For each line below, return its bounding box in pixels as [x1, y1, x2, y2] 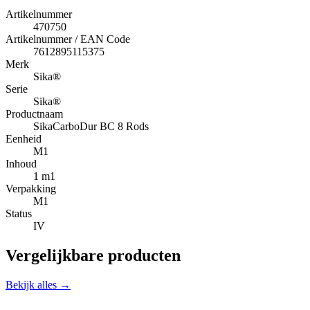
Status [6, 207, 32, 219]
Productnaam [6, 107, 63, 120]
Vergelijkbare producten [6, 246, 181, 264]
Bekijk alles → [6, 278, 71, 291]
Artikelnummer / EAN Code [6, 33, 130, 45]
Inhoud [6, 157, 37, 170]
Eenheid [6, 132, 42, 145]
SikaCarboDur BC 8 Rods [33, 120, 149, 132]
